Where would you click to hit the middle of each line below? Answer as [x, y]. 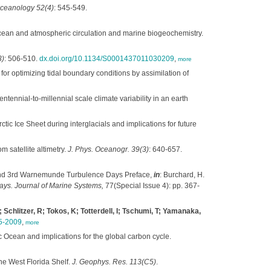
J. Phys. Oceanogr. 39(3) [108, 149]
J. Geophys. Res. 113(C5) [114, 262]
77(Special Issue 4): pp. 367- [151, 186]
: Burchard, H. [182, 175]
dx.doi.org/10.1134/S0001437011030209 [106, 59]
